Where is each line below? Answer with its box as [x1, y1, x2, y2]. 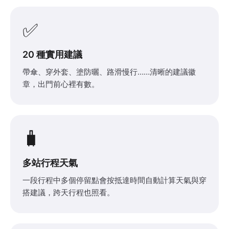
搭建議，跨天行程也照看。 [22, 187, 114, 197]
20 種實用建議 [22, 49, 82, 60]
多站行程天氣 [22, 157, 78, 168]
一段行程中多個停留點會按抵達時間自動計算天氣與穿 [22, 175, 207, 185]
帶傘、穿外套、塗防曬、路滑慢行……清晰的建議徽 [22, 66, 196, 77]
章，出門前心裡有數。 [22, 79, 99, 89]
